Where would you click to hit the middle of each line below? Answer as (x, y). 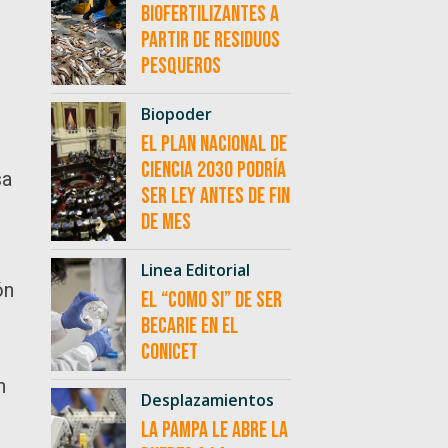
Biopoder (176, 114)
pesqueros (180, 67)
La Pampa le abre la (214, 431)
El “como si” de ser (211, 301)
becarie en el (189, 327)
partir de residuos (210, 41)
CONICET (169, 353)
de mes (165, 223)
